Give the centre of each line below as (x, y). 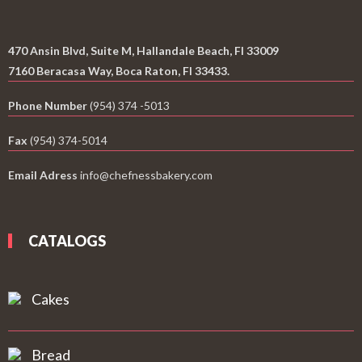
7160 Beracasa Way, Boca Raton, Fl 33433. (119, 71)
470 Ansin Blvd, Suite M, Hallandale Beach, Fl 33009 (143, 51)
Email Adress (43, 175)
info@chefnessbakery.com (145, 175)
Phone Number (48, 105)
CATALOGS (67, 241)
